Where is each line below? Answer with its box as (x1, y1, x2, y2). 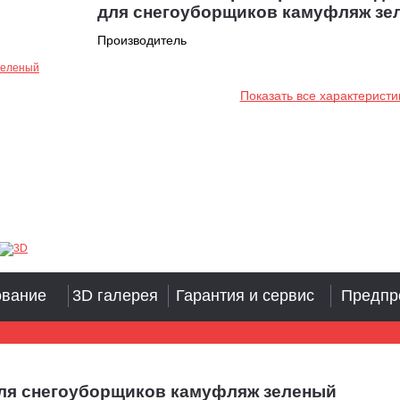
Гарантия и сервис (175, 286, 314, 304)
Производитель (97, 33, 187, 47)
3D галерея (72, 286, 158, 304)
